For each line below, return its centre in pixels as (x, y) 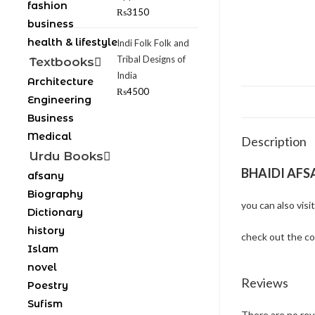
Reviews (265, 283)
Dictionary (55, 212)
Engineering (59, 100)
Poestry (48, 285)
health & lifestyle (72, 42)
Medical (50, 136)
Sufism (45, 304)
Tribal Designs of (151, 59)
